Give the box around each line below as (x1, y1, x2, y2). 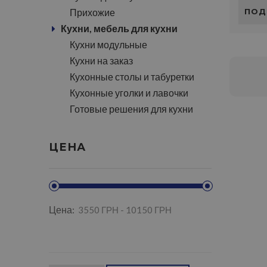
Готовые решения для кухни (70, 103, 193, 114)
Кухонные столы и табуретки (70, 71, 194, 82)
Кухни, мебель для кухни (61, 23, 178, 34)
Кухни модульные (70, 39, 147, 50)
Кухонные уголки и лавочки (70, 87, 188, 98)
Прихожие (70, 7, 115, 18)
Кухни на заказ (70, 55, 133, 66)
